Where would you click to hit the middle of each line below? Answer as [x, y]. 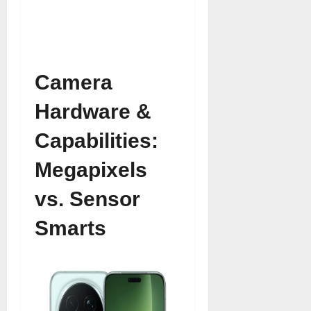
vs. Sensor [87, 199]
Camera [74, 82]
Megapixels [91, 170]
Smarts [70, 228]
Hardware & [93, 111]
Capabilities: [96, 141]
